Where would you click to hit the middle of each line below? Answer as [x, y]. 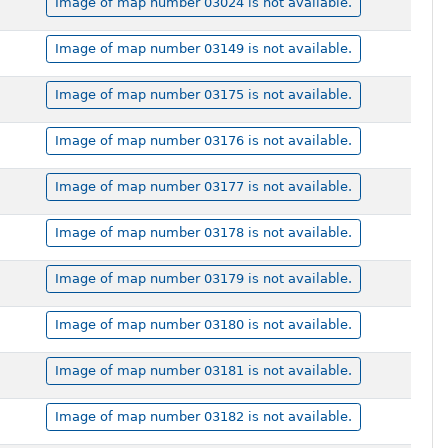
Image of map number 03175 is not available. [203, 95]
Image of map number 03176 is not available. [203, 141]
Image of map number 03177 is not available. [203, 187]
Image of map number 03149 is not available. [203, 49]
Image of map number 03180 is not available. [203, 325]
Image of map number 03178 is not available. [203, 233]
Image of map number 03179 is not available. [203, 279]
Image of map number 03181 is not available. [203, 371]
